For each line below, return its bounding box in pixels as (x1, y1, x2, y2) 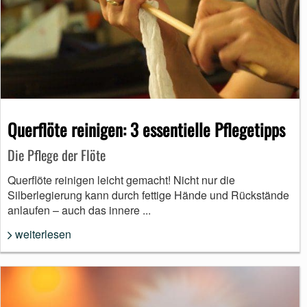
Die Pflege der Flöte (8, 144, 106, 165)
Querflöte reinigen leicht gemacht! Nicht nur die (8, 171, 235, 188)
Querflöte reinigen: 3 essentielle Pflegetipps (8, 116, 285, 142)
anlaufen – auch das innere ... (8, 201, 151, 218)
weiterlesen (15, 225, 71, 242)
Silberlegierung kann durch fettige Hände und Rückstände (8, 186, 289, 203)
